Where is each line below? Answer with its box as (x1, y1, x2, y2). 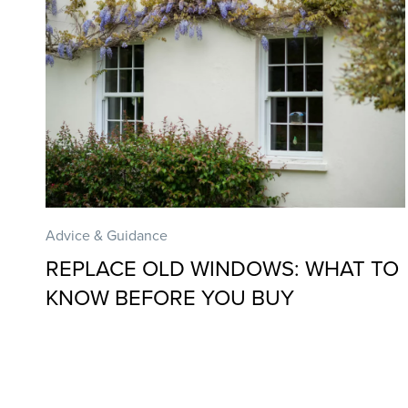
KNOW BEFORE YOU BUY (46, 285, 295, 311)
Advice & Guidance (46, 227, 168, 245)
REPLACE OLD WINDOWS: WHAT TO (46, 256, 400, 282)
